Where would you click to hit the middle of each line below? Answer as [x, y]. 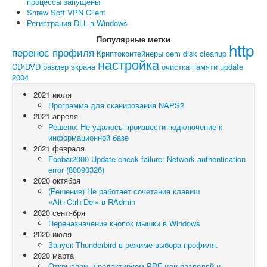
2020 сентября [59, 213]
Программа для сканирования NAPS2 [116, 105]
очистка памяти [190, 67]
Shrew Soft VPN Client [66, 13]
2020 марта [54, 256]
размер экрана [69, 67]
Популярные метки [133, 39]
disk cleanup [205, 54]
